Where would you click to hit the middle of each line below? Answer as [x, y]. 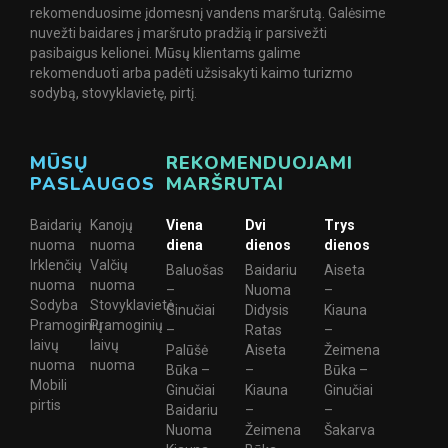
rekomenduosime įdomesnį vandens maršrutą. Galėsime [208, 13]
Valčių [109, 265]
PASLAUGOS [92, 184]
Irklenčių [56, 265]
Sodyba [54, 305]
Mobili [48, 385]
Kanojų [112, 225]
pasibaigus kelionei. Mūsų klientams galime [165, 53]
